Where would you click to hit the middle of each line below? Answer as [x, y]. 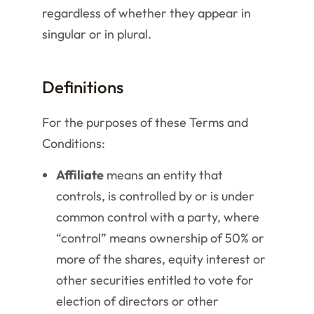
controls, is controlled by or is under [155, 196]
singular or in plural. [97, 34]
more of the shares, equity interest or [161, 259]
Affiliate [80, 175]
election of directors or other [137, 301]
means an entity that [163, 175]
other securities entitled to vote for [155, 280]
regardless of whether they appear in [146, 13]
